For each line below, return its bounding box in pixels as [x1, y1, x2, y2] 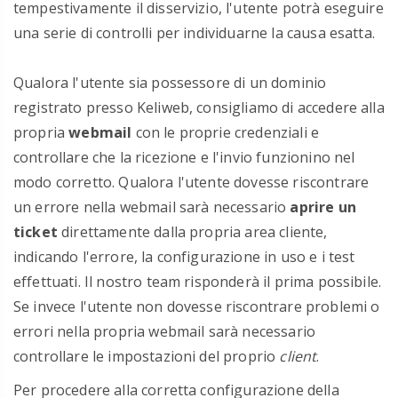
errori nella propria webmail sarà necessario [13, 322, 316, 341]
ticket [13, 222, 58, 242]
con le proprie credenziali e [131, 123, 320, 142]
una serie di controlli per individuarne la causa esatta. [13, 23, 375, 43]
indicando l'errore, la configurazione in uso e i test [13, 247, 355, 267]
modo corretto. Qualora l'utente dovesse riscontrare [13, 172, 370, 192]
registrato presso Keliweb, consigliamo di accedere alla [13, 98, 385, 117]
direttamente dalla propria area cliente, [57, 222, 328, 242]
